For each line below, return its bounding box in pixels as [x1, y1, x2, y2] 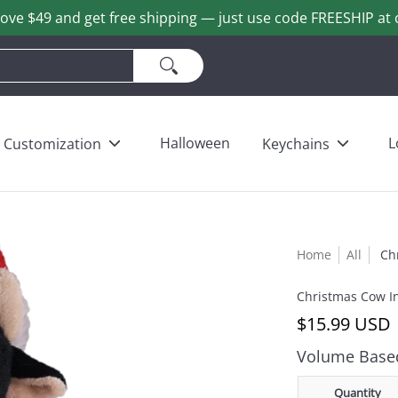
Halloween [160, 133, 230, 153]
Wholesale [254, 35, 323, 54]
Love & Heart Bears [44, 35, 172, 54]
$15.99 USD [297, 312, 392, 336]
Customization [4, 133, 101, 154]
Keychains [262, 133, 330, 154]
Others [190, 35, 236, 54]
